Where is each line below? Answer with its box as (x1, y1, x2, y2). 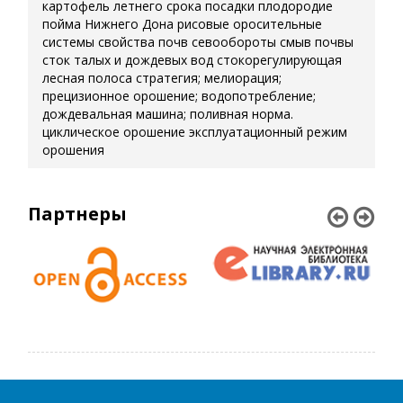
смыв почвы (280, 33, 354, 50)
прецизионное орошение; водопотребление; (42, 87, 317, 104)
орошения (42, 141, 105, 158)
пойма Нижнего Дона (42, 15, 175, 32)
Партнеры (28, 201, 128, 226)
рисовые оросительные (177, 15, 323, 32)
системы (42, 33, 95, 50)
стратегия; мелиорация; (136, 69, 282, 86)
